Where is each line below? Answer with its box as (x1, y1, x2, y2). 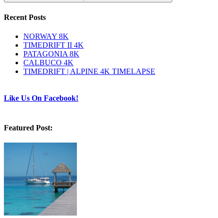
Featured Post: (4, 123, 53, 132)
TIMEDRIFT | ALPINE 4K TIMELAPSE (23, 67, 155, 75)
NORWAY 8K (23, 32, 69, 40)
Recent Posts (4, 13, 46, 21)
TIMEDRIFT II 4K (23, 40, 84, 49)
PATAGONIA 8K (23, 49, 79, 58)
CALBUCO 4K (23, 58, 73, 67)
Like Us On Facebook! (4, 94, 78, 103)
